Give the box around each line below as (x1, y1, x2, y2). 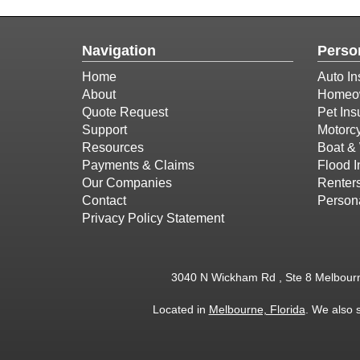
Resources (82, 141, 144, 154)
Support (82, 123, 127, 137)
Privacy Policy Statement (82, 211, 224, 225)
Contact (82, 194, 126, 207)
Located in (152, 303, 209, 316)
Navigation (82, 43, 156, 59)
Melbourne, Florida (208, 303, 305, 316)
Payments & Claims (82, 158, 194, 172)
